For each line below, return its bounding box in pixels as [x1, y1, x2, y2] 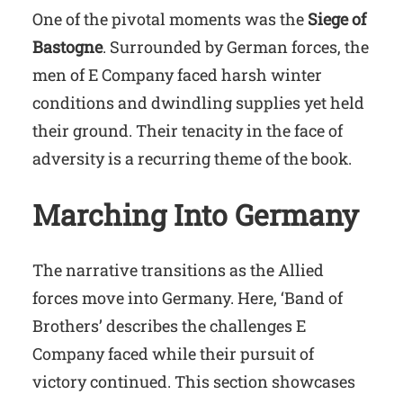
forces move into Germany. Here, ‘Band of [32, 287, 343, 309]
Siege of [308, 8, 366, 30]
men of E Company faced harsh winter [32, 64, 322, 85]
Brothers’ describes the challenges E [32, 315, 306, 337]
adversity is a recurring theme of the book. [32, 148, 352, 169]
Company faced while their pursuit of [32, 343, 314, 365]
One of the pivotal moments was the [32, 8, 308, 30]
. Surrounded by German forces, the [103, 36, 369, 58]
